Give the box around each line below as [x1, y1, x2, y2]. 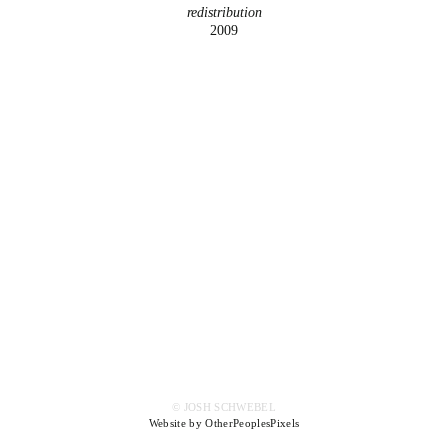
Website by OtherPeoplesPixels [148, 417, 300, 430]
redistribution [186, 5, 262, 20]
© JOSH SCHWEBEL [171, 401, 277, 414]
